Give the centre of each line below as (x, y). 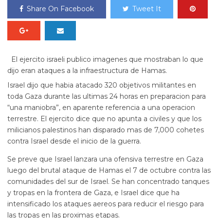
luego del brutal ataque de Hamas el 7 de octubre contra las (109, 170)
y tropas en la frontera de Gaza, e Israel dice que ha (93, 193)
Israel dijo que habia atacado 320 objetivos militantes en (102, 85)
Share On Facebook (60, 9)
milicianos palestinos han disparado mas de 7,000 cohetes (106, 130)
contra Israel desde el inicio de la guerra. (74, 141)
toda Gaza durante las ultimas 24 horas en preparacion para (107, 96)
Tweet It (147, 9)
